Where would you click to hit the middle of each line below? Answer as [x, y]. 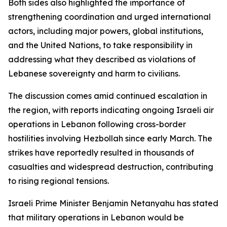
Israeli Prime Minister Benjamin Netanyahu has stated [113, 203]
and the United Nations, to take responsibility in [100, 45]
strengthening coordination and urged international [109, 17]
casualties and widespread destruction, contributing [111, 167]
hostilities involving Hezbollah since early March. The [110, 138]
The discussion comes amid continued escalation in [108, 96]
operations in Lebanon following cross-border [97, 124]
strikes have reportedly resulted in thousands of [101, 153]
